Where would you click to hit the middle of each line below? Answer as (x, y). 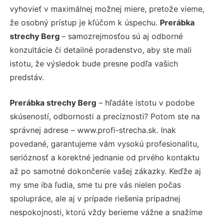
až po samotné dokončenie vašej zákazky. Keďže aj (105, 171)
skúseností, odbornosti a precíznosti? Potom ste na (105, 116)
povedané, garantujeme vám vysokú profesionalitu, (104, 143)
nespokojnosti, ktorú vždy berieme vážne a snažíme (106, 212)
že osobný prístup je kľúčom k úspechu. (85, 22)
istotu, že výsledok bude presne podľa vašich (94, 63)
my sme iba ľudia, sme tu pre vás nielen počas (95, 185)
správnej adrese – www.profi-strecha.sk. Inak (93, 130)
